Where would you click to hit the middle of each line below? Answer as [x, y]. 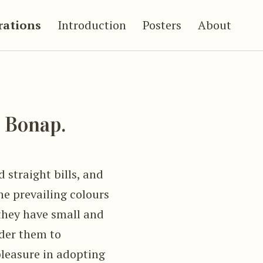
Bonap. [36, 125]
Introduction [92, 25]
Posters [162, 25]
